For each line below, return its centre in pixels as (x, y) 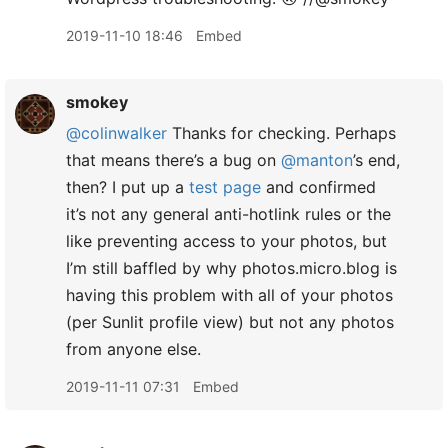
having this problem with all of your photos (229, 295)
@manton (317, 160)
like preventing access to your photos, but (226, 241)
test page (225, 187)
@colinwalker (116, 133)
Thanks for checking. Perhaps (281, 133)
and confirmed (318, 187)
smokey (97, 102)
